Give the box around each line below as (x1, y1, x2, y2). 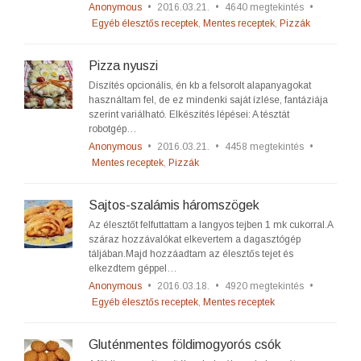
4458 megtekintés (225, 141, 304, 152)
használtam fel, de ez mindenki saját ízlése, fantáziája (89, 94, 328, 106)
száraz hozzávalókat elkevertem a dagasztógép (89, 234, 301, 245)
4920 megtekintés (225, 280, 304, 292)
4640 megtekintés (225, 2, 304, 13)
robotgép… (89, 123, 137, 135)
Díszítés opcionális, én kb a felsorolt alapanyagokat (89, 80, 311, 91)
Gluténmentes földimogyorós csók (89, 338, 281, 351)
